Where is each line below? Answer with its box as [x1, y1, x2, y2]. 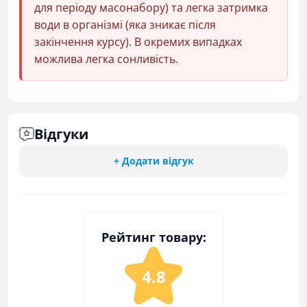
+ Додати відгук [113, 154, 194, 167]
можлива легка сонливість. [34, 51, 178, 66]
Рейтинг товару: [101, 229, 206, 245]
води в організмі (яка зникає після [34, 17, 216, 32]
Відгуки [34, 125, 88, 143]
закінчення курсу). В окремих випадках [34, 34, 242, 49]
